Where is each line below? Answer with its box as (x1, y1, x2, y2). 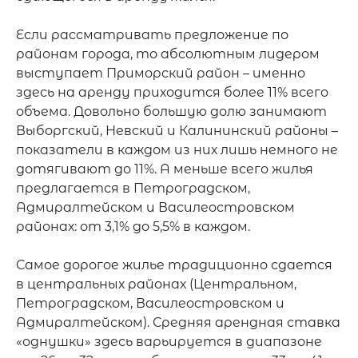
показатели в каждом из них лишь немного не (16, 142, 338, 157)
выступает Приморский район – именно (16, 66, 305, 81)
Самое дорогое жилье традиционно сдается (16, 257, 332, 272)
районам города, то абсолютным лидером (16, 46, 320, 62)
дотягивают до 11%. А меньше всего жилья (16, 161, 313, 177)
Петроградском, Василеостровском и (16, 296, 284, 311)
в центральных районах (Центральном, (16, 276, 296, 292)
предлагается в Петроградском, (16, 181, 250, 196)
